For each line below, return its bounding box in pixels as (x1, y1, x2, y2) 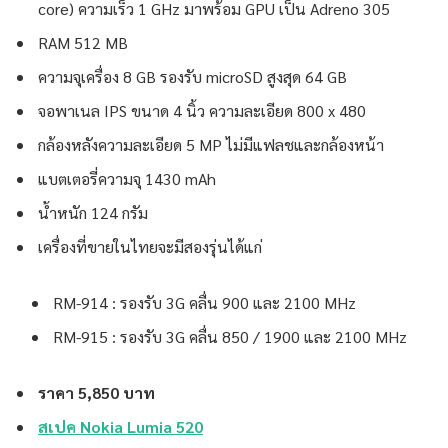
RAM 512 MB (38, 32, 128, 54)
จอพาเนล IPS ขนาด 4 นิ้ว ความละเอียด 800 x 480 (38, 100, 366, 122)
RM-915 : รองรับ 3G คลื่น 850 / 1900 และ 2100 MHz (53, 325, 407, 347)
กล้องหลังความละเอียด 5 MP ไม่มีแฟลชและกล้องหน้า (38, 134, 384, 156)
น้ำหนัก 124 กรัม (38, 202, 148, 224)
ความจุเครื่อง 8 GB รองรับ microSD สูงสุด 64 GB (38, 66, 347, 88)
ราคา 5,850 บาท (38, 381, 155, 403)
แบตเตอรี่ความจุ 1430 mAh (38, 168, 216, 190)
